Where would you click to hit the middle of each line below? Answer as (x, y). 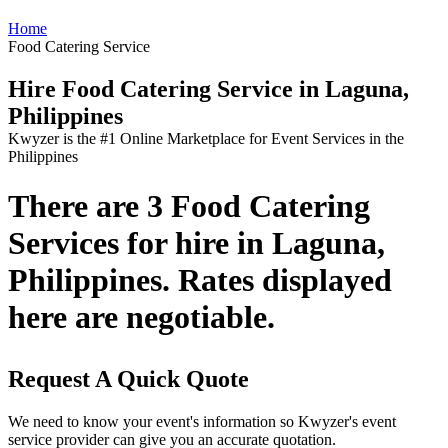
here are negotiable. (141, 316)
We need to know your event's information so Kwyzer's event (202, 421)
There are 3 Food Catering (189, 205)
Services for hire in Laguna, (196, 242)
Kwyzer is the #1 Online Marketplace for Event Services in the (206, 139)
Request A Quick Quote (128, 378)
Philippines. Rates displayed (200, 279)
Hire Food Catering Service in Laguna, (208, 89)
